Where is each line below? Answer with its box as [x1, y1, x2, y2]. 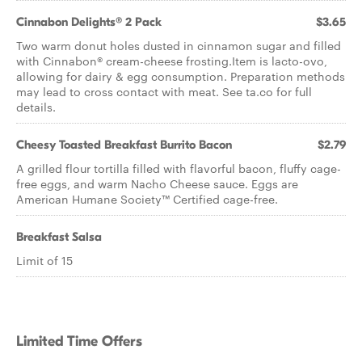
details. [16, 99, 56, 115]
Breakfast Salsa [16, 229, 102, 244]
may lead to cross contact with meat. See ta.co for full [16, 83, 312, 99]
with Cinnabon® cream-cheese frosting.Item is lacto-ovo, [16, 53, 327, 69]
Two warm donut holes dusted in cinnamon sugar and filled [16, 37, 341, 53]
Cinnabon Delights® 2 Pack [16, 15, 162, 29]
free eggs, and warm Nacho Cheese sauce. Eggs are [16, 175, 298, 192]
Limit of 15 [16, 252, 73, 268]
